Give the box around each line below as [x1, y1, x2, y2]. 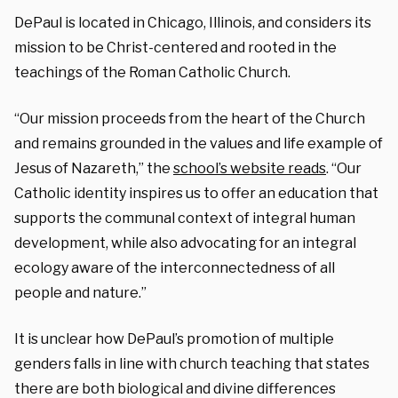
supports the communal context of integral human [14, 209, 355, 227]
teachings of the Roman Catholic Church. [14, 63, 291, 81]
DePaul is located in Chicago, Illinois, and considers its [14, 13, 371, 31]
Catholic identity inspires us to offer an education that [14, 184, 378, 202]
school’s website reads [173, 159, 326, 177]
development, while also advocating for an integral [14, 234, 356, 251]
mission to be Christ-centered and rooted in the [14, 38, 337, 56]
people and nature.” [14, 283, 147, 301]
